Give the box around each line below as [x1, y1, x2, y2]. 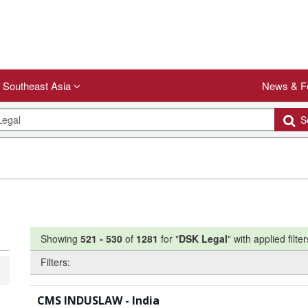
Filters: [41, 255, 70, 269]
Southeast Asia [3, 78, 74, 93]
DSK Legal [179, 232, 228, 246]
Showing [41, 232, 80, 246]
